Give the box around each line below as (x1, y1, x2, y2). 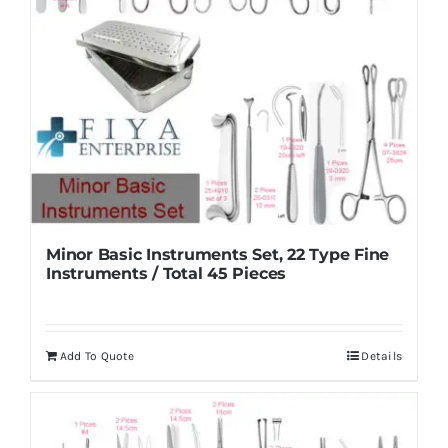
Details (361, 349, 403, 364)
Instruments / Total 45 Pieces (45, 264, 287, 284)
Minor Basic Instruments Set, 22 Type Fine (45, 245, 390, 265)
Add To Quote (59, 349, 135, 364)
